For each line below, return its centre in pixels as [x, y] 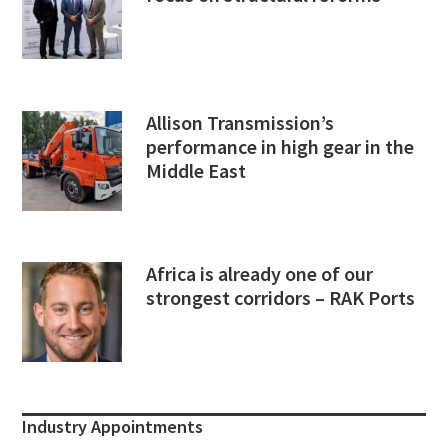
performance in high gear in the [280, 146]
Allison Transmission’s [240, 122]
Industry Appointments [113, 426]
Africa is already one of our [260, 273]
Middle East [196, 170]
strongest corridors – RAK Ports [281, 297]
